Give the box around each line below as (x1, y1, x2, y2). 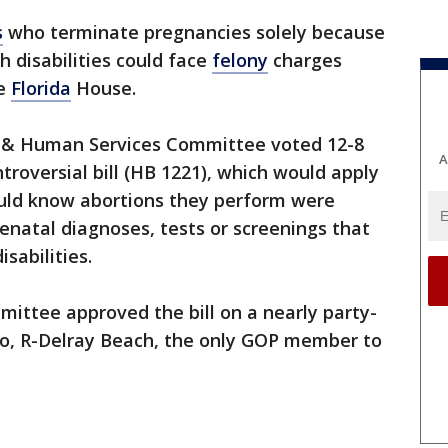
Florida (11, 76, 71, 100)
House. (71, 76, 136, 100)
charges (268, 48, 342, 72)
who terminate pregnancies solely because (3, 20, 385, 44)
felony (212, 48, 268, 72)
